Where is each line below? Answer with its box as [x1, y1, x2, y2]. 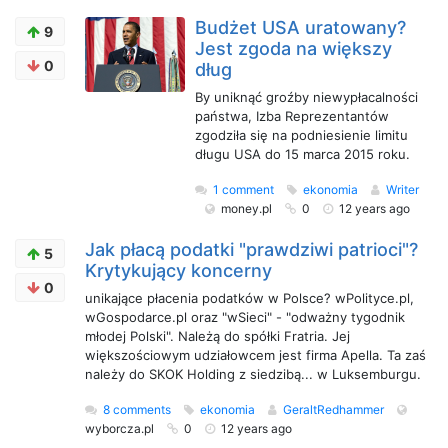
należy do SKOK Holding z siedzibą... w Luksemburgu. [85, 366, 421, 382]
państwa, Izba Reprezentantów [195, 108, 389, 124]
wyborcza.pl [85, 421, 157, 436]
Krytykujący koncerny [85, 260, 272, 281]
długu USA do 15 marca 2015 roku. [195, 146, 410, 162]
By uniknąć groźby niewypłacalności [195, 89, 418, 105]
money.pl [221, 201, 275, 216]
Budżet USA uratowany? [195, 17, 406, 38]
